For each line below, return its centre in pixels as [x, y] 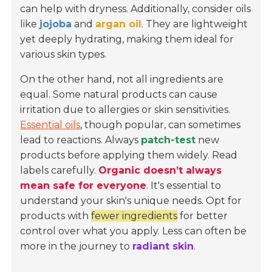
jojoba [56, 24]
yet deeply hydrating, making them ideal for [127, 39]
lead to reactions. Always [81, 140]
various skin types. [63, 55]
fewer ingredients [134, 216]
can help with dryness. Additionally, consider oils [136, 9]
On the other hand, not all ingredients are [122, 80]
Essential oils [50, 125]
